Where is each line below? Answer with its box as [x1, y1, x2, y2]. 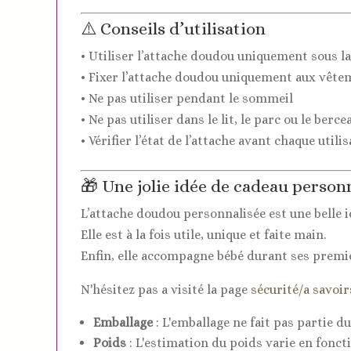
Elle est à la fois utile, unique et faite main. [81, 226, 326, 242]
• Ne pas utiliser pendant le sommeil [81, 90, 293, 106]
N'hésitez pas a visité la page [81, 281, 251, 297]
